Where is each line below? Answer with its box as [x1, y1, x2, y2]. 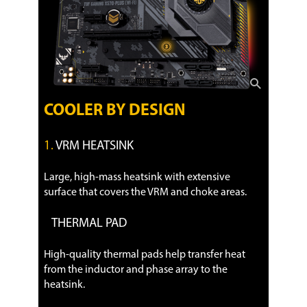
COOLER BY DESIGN [44, 102, 186, 119]
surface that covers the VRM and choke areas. [44, 186, 247, 198]
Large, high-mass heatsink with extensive [44, 171, 230, 183]
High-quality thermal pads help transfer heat [44, 249, 245, 260]
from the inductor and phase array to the [44, 264, 228, 275]
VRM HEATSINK [53, 139, 134, 153]
